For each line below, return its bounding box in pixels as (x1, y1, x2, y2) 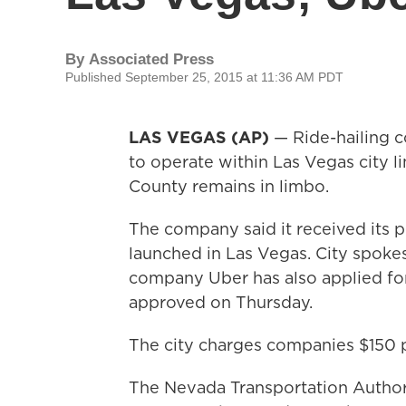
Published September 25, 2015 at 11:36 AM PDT (65, 70, 343, 84)
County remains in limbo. (129, 175, 329, 198)
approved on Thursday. (129, 291, 313, 314)
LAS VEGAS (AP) (129, 126, 269, 149)
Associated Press (89, 51, 214, 68)
